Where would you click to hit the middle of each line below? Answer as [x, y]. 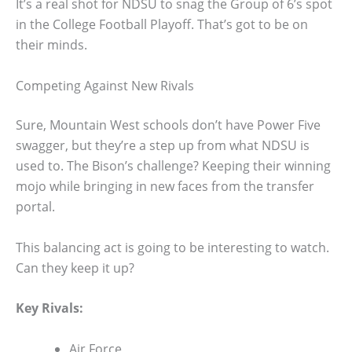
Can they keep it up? [75, 268]
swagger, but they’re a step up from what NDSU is [163, 145]
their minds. [51, 45]
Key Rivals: [49, 308]
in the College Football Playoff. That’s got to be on [162, 25]
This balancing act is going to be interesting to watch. [172, 247]
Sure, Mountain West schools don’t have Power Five [168, 125]
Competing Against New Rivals [105, 85]
